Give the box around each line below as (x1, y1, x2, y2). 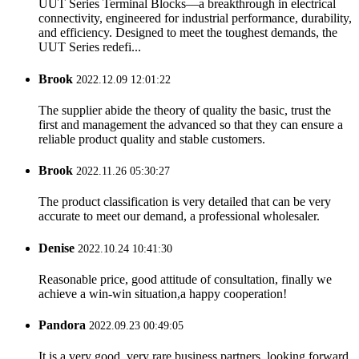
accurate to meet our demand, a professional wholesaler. (38, 209, 320, 224)
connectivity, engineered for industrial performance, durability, (38, 11, 352, 26)
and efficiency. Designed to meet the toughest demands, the (38, 26, 337, 40)
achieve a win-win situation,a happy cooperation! (38, 286, 287, 301)
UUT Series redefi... (38, 40, 141, 54)
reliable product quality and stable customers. (38, 131, 265, 146)
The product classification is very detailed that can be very (38, 195, 331, 209)
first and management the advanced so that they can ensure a (38, 117, 343, 131)
